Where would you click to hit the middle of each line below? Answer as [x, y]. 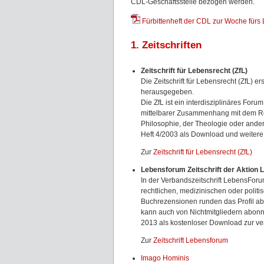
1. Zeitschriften [166, 45]
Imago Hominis [165, 258]
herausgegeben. [167, 92]
